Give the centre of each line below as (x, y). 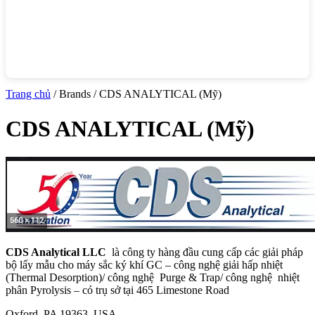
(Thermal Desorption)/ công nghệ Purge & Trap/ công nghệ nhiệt (153, 277)
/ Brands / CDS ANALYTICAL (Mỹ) (136, 94)
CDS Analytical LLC (57, 252)
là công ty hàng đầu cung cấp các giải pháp (206, 252)
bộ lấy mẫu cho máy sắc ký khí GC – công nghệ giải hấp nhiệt (144, 264)
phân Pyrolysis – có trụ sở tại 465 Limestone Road (117, 290)
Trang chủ (28, 94)
